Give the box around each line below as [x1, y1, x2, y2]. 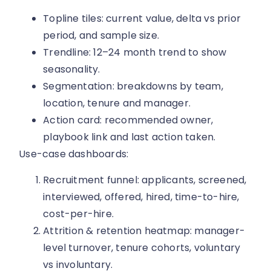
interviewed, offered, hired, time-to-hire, [43, 189, 240, 204]
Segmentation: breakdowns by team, [43, 79, 223, 94]
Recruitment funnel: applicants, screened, [43, 172, 247, 187]
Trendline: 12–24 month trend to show [43, 45, 227, 60]
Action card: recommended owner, [43, 113, 214, 128]
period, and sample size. [43, 28, 160, 43]
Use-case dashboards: [19, 147, 129, 162]
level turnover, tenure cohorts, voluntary [43, 240, 241, 255]
